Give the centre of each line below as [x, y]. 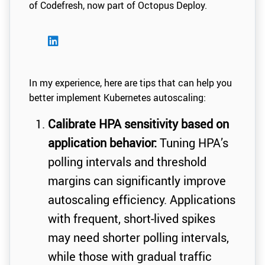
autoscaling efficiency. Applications [142, 200]
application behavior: [102, 143]
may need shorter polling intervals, [138, 238]
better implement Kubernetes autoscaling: [117, 98]
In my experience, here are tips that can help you [130, 83]
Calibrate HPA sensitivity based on [138, 124]
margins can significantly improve [137, 181]
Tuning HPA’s [193, 143]
